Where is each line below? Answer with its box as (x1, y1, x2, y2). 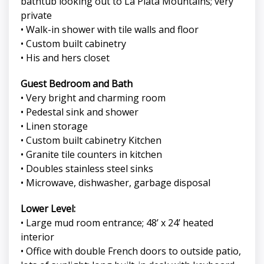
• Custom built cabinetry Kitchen (21, 134, 161, 147)
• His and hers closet (21, 51, 110, 65)
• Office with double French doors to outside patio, (21, 245, 241, 258)
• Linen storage (21, 120, 88, 133)
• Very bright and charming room (21, 91, 166, 105)
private (21, 9, 52, 22)
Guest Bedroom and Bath (21, 77, 133, 91)
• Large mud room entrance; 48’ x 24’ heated (21, 216, 213, 230)
